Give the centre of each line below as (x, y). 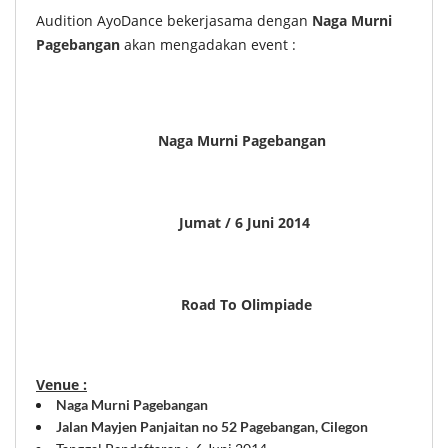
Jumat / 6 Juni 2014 (224, 222)
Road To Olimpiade (224, 304)
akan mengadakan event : (210, 44)
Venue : (61, 384)
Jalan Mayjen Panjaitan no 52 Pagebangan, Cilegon (212, 426)
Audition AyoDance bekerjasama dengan (174, 20)
